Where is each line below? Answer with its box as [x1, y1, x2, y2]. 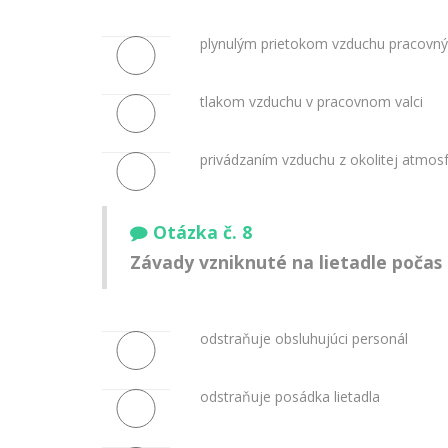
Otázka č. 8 [153, 220, 252, 245]
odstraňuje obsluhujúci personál [199, 328, 408, 348]
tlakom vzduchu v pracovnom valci [199, 91, 423, 111]
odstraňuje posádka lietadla [199, 386, 380, 406]
